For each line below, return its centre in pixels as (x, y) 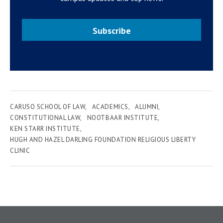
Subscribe (111, 31)
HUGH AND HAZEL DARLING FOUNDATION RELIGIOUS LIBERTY (103, 140)
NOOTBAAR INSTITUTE (122, 118)
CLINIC (20, 151)
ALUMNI (147, 107)
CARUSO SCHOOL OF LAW (48, 107)
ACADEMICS (110, 107)
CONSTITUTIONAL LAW (45, 118)
